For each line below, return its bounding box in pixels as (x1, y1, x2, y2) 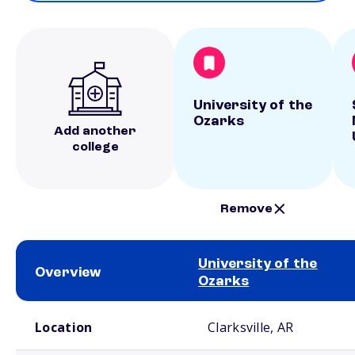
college (71, 141, 119, 154)
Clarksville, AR (208, 319, 294, 336)
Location (35, 319, 93, 336)
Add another (54, 125, 136, 138)
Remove (220, 202, 273, 216)
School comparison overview (16, 303, 124, 311)
